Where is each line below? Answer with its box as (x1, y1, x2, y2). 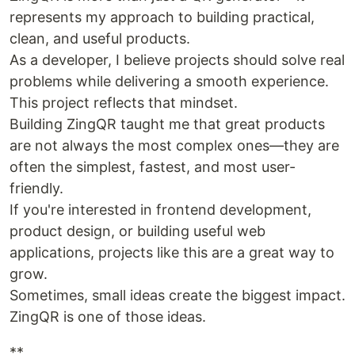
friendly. (10, 179, 63, 197)
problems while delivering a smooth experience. (10, 72, 329, 90)
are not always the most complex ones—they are (10, 136, 339, 154)
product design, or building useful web (10, 222, 265, 239)
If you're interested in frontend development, (10, 200, 311, 218)
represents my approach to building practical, (10, 8, 315, 25)
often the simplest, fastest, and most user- (10, 158, 296, 175)
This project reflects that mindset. (10, 94, 238, 111)
